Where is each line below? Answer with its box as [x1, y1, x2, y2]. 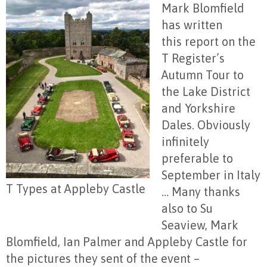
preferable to [162, 151, 233, 165]
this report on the [162, 35, 256, 48]
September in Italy [162, 168, 260, 182]
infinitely [162, 135, 209, 148]
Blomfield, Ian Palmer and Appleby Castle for [6, 235, 247, 249]
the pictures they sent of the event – [6, 252, 200, 265]
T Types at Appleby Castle [6, 182, 145, 196]
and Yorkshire [162, 101, 235, 115]
